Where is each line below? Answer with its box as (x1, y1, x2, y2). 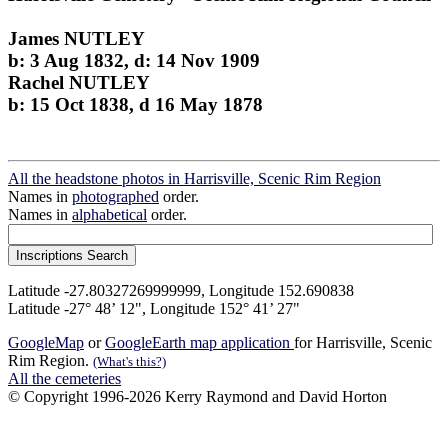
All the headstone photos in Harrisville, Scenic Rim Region (8, 170, 381, 188)
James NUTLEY (8, 27, 145, 49)
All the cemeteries (8, 370, 121, 388)
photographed (72, 188, 159, 206)
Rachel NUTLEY (8, 71, 150, 93)
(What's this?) (93, 354, 166, 370)
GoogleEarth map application (105, 334, 294, 352)
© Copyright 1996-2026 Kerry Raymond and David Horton (8, 388, 387, 406)
